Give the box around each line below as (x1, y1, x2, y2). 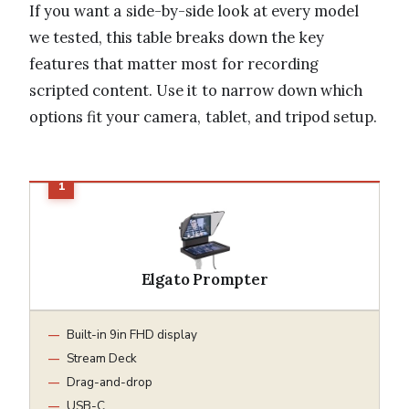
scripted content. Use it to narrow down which (29, 79, 363, 100)
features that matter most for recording (29, 53, 319, 74)
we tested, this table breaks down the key (29, 26, 325, 47)
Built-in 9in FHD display (67, 325, 197, 343)
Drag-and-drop (67, 372, 152, 391)
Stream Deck (67, 349, 137, 367)
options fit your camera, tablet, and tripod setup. (29, 106, 378, 127)
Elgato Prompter (141, 268, 268, 289)
